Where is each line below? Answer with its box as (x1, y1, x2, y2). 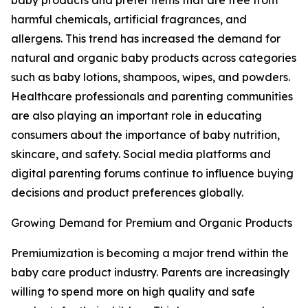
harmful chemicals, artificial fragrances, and (11, 12, 247, 27)
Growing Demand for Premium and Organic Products (11, 216, 292, 230)
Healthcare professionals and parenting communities (11, 89, 293, 104)
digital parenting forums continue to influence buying (11, 166, 294, 181)
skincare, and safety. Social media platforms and (11, 147, 271, 162)
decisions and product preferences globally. (11, 186, 243, 200)
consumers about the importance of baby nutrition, (11, 128, 280, 142)
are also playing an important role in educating (11, 109, 262, 123)
